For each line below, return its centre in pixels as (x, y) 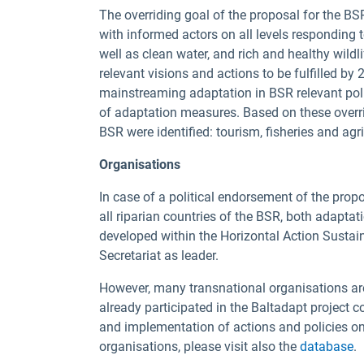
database (327, 347)
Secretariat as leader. (159, 256)
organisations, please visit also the (199, 347)
